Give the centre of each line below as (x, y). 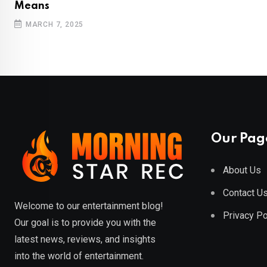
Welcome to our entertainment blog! (89, 206)
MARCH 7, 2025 (55, 25)
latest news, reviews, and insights (85, 240)
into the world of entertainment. (79, 256)
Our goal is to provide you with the (85, 223)
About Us (242, 170)
